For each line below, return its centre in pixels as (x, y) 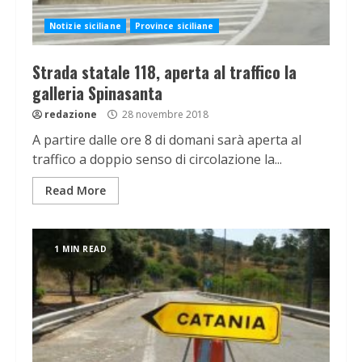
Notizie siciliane (85, 26)
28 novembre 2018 (164, 115)
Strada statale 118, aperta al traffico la (164, 72)
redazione (71, 115)
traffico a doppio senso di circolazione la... (157, 160)
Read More (76, 191)
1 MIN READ (80, 249)
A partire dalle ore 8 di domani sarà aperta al (167, 140)
